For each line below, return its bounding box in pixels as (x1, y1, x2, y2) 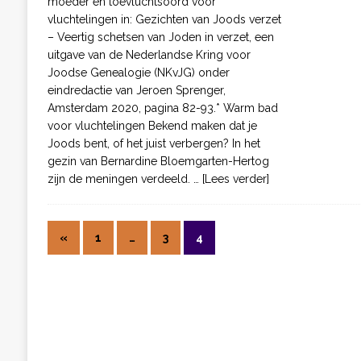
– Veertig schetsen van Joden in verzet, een (47, 31, 274, 44)
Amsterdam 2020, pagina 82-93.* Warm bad (47, 102, 278, 115)
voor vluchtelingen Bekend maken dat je (47, 119, 257, 133)
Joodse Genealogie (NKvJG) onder (47, 66, 230, 80)
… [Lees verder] (193, 172, 269, 186)
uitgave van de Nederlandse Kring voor (47, 48, 251, 62)
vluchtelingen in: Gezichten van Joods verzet (47, 13, 281, 27)
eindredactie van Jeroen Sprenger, (47, 84, 226, 98)
